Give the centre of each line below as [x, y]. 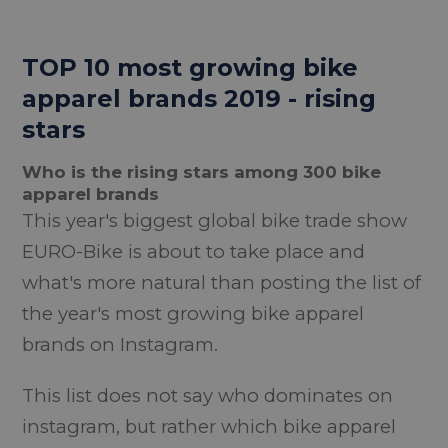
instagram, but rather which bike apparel [209, 426]
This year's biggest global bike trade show [215, 220]
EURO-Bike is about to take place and [194, 251]
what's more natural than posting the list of [222, 282]
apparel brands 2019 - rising [199, 98]
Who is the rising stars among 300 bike [202, 172]
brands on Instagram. [120, 344]
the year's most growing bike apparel [193, 313]
